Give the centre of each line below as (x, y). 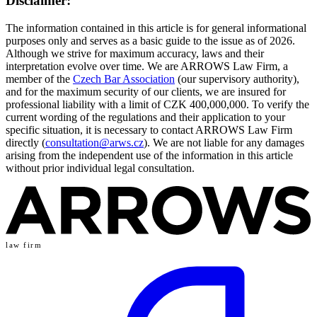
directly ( (25, 142)
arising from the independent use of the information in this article (149, 155)
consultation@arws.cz (94, 142)
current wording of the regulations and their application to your (145, 117)
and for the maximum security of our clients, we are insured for (146, 91)
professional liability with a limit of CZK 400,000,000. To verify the (157, 104)
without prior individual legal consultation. (100, 168)
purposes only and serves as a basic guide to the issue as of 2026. (150, 40)
